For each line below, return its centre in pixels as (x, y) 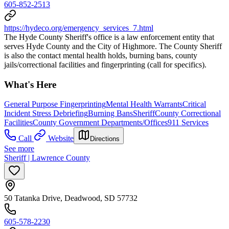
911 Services (188, 123)
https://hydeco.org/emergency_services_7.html (79, 28)
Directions (105, 139)
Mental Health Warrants (144, 104)
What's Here (30, 84)
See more (19, 149)
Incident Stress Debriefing (46, 113)
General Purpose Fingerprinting (55, 104)
